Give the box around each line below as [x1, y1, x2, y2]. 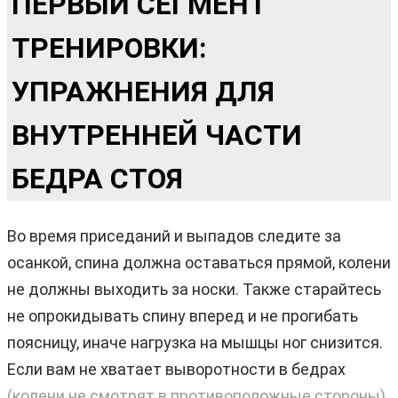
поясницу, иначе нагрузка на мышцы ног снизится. [7, 332, 383, 352]
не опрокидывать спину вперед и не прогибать [7, 306, 358, 325]
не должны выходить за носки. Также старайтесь [7, 279, 381, 298]
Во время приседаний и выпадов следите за [7, 226, 341, 245]
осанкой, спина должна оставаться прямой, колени [7, 252, 391, 272]
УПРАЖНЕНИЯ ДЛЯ [12, 74, 275, 108]
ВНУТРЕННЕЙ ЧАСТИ [12, 117, 302, 152]
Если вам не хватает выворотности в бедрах [7, 359, 346, 378]
